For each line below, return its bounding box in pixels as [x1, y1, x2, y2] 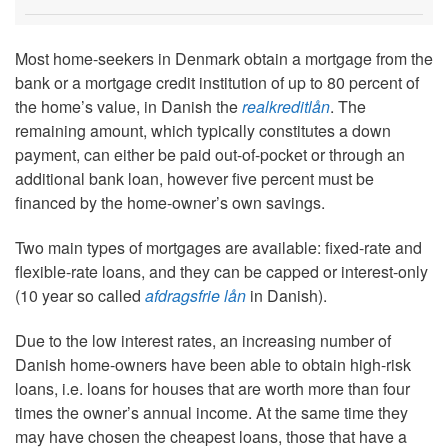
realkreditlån [242, 95, 330, 119]
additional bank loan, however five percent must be [15, 167, 374, 191]
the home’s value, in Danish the [15, 95, 242, 119]
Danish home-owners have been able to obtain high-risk [15, 352, 411, 376]
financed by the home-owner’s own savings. [15, 191, 325, 215]
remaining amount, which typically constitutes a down [15, 119, 391, 143]
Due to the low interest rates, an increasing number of [15, 328, 391, 352]
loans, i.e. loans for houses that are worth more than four [15, 376, 410, 400]
